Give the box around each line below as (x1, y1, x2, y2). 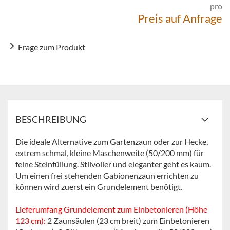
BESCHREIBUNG (15, 113, 86, 125)
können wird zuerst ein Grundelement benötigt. (15, 182, 182, 191)
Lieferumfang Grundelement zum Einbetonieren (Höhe (15, 204, 207, 214)
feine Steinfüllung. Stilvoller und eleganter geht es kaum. (15, 159, 211, 169)
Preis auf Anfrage (138, 11, 222, 25)
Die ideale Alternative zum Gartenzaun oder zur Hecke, (15, 137, 208, 146)
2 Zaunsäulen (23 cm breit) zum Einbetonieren (47, 216, 209, 225)
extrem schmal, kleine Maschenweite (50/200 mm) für (15, 148, 204, 158)
